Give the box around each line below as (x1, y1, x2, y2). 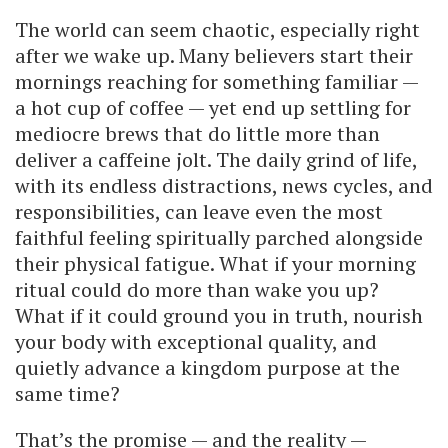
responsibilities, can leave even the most (15, 197, 383, 225)
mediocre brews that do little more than (15, 119, 380, 147)
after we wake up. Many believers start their (15, 41, 413, 69)
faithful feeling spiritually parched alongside (15, 223, 423, 251)
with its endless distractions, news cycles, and (15, 171, 433, 199)
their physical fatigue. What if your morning (15, 249, 416, 277)
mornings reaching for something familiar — (15, 67, 418, 95)
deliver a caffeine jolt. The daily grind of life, (15, 145, 417, 173)
